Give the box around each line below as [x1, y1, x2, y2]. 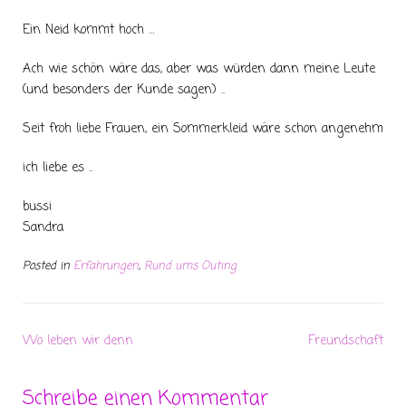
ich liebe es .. [23, 159, 92, 179]
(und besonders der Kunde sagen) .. [23, 81, 225, 101]
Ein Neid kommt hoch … [23, 21, 154, 41]
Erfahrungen [73, 257, 139, 275]
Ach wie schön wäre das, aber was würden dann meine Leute [23, 60, 375, 80]
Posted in [23, 257, 73, 275]
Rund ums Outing [144, 257, 237, 275]
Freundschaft [308, 332, 383, 352]
